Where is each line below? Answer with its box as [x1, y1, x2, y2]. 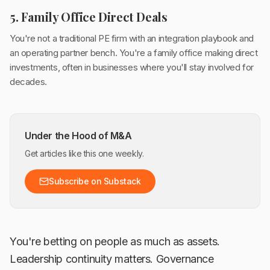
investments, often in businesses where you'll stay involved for [10, 61, 254, 74]
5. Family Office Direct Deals [10, 8, 168, 25]
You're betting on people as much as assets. [10, 235, 220, 248]
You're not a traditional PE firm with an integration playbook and [10, 33, 254, 45]
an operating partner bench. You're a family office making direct [10, 47, 258, 59]
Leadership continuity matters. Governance [10, 253, 214, 266]
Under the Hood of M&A [25, 130, 132, 142]
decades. [10, 76, 47, 88]
